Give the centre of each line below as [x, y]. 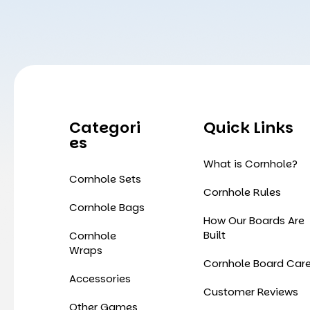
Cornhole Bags [107, 207]
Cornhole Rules [243, 192]
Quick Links [249, 127]
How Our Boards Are [254, 220]
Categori [105, 127]
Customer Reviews [251, 291]
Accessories [100, 278]
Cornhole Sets [105, 179]
